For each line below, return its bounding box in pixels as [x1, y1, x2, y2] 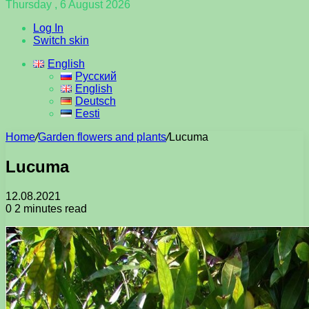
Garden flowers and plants [38, 131, 166, 143]
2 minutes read [12, 202, 87, 215]
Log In [33, 22, 63, 34]
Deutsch [74, 95, 116, 107]
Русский [74, 70, 117, 82]
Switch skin [33, 34, 89, 46]
